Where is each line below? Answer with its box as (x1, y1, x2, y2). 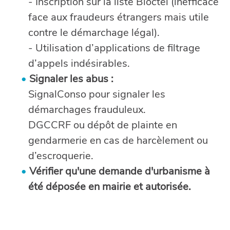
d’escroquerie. (28, 149, 94, 163)
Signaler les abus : (29, 72, 114, 86)
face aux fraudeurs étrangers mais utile (28, 10, 209, 24)
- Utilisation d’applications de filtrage (28, 41, 201, 55)
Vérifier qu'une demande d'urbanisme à (29, 164, 210, 178)
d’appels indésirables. (28, 56, 130, 70)
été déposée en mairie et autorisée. (28, 180, 191, 194)
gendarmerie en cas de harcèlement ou (28, 133, 208, 147)
